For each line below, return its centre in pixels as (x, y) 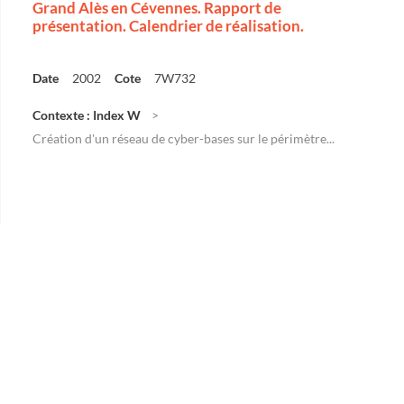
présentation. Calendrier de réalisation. (168, 26)
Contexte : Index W (87, 115)
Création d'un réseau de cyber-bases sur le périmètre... (184, 138)
